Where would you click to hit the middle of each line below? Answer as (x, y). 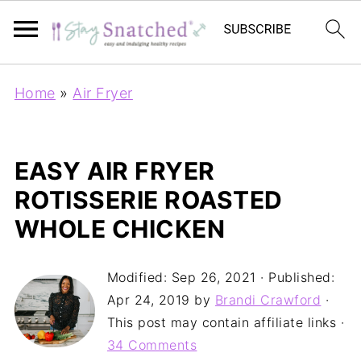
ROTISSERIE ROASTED (148, 200)
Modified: (139, 277)
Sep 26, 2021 (214, 277)
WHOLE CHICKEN (120, 229)
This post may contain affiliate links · (226, 322)
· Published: (295, 277)
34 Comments (152, 345)
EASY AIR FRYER (114, 171)
